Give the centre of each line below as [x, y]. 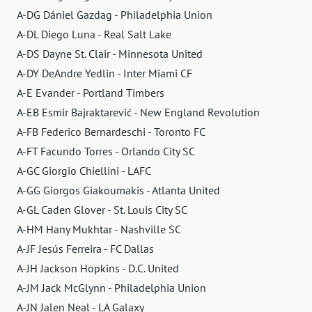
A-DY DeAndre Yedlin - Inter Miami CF [104, 73]
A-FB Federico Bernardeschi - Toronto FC [111, 131]
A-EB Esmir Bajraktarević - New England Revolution [138, 112]
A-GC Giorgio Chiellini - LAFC [84, 170]
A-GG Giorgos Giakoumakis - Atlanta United [118, 190]
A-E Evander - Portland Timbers [91, 92]
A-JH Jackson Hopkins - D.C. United [98, 268]
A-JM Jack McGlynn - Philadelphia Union [111, 287]
